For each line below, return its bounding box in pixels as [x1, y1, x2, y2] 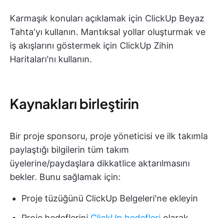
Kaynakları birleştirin [10, 94, 139, 112]
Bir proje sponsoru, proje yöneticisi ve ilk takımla [10, 130, 208, 141]
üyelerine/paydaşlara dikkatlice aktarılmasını [10, 158, 190, 168]
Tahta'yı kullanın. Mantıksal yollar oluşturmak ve [10, 26, 205, 37]
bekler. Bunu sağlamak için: [10, 171, 121, 182]
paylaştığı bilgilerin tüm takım [10, 144, 129, 155]
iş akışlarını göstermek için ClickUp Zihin [10, 40, 174, 51]
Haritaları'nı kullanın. [10, 54, 92, 64]
